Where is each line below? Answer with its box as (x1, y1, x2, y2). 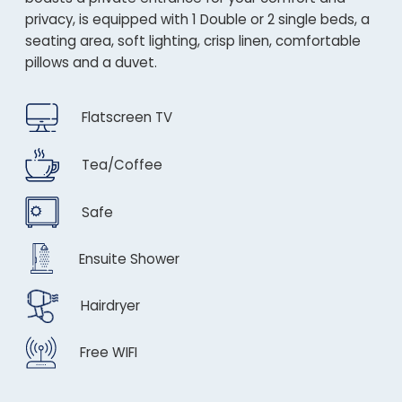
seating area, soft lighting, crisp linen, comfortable (25, 31, 361, 50)
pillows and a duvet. (25, 53, 157, 72)
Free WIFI (80, 343, 137, 362)
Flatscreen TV (82, 108, 172, 127)
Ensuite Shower (79, 249, 179, 268)
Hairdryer (81, 295, 140, 315)
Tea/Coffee (82, 155, 162, 174)
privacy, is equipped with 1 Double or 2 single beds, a (25, 10, 370, 29)
